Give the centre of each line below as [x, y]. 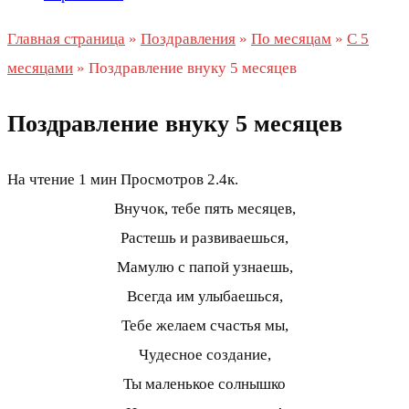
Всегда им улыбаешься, [204, 297]
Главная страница [66, 39]
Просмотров [162, 180]
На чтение [41, 180]
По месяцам [291, 39]
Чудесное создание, [204, 355]
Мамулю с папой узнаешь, [204, 267]
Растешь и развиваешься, [204, 238]
